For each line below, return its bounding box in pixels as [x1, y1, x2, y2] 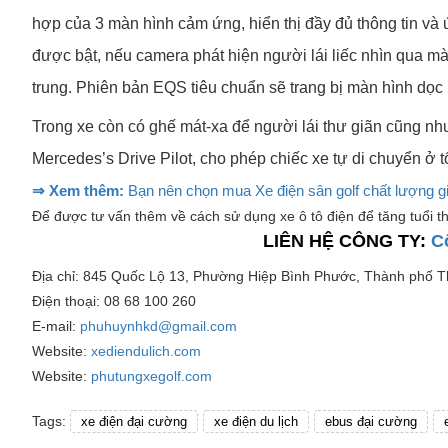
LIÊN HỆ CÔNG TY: [263, 230, 431, 251]
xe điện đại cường [81, 413, 187, 429]
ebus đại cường [325, 413, 417, 429]
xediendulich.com [91, 342, 201, 359]
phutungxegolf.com [91, 367, 212, 384]
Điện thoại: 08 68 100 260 [32, 292, 196, 309]
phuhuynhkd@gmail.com [80, 317, 237, 334]
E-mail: [32, 317, 80, 334]
